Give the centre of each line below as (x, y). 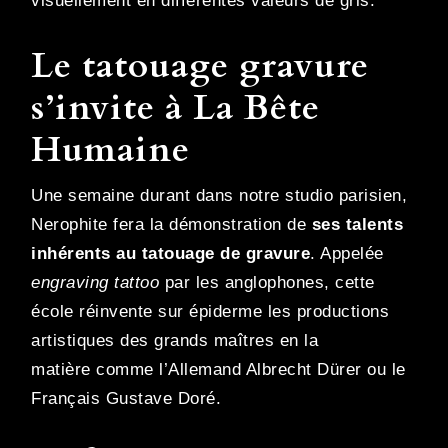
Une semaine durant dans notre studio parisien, (219, 196)
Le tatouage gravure (200, 66)
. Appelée (347, 254)
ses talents (357, 225)
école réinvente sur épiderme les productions (210, 312)
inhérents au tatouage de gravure (170, 254)
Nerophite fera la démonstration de (171, 225)
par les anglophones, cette (267, 283)
